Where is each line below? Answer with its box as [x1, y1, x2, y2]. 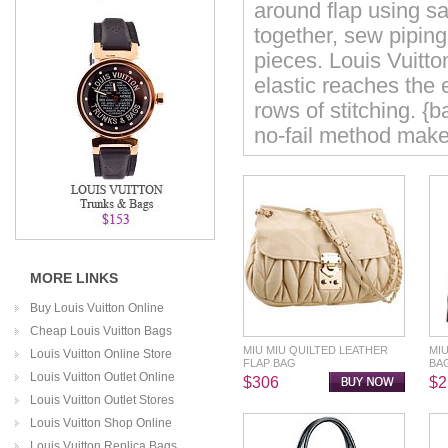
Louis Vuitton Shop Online [30, 416, 172, 430]
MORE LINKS [30, 270, 118, 286]
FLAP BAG [243, 357, 296, 369]
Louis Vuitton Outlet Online [30, 370, 175, 384]
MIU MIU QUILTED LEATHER [243, 344, 388, 356]
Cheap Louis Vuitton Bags [30, 324, 172, 338]
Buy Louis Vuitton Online [30, 301, 164, 315]
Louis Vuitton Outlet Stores [30, 393, 174, 407]
